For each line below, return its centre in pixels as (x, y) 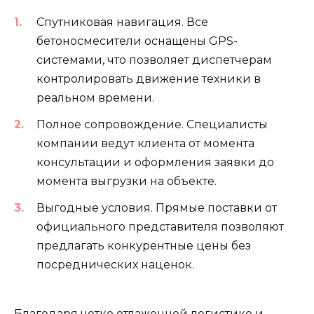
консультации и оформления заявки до (155, 162)
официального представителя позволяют (160, 227)
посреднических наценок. (115, 265)
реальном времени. (95, 97)
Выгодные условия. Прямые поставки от (157, 208)
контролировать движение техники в (149, 78)
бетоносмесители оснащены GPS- (137, 41)
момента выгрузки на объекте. (127, 181)
